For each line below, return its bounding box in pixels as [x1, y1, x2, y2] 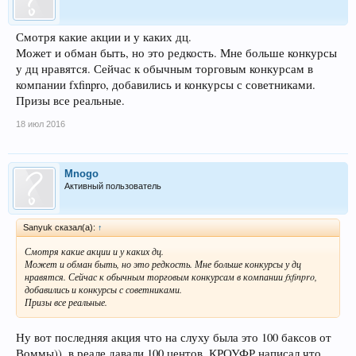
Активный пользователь [64, 181, 161, 192]
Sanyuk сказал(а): [23, 222, 98, 233]
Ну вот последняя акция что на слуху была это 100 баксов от [16, 329, 331, 345]
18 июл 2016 [16, 119, 65, 130]
